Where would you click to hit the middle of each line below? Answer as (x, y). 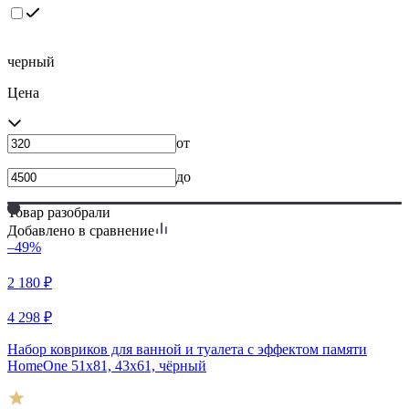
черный (31, 62)
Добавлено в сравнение (81, 231)
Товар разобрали (59, 213)
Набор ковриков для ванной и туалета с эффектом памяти (187, 350)
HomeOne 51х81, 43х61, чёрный (107, 366)
